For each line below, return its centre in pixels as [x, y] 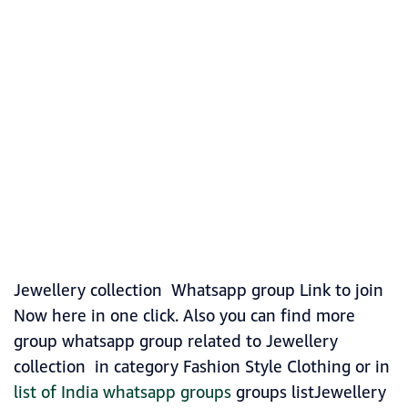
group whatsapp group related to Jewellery [176, 342]
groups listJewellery [309, 393]
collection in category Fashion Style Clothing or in [202, 367]
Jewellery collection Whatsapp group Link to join [199, 291]
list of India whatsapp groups [122, 393]
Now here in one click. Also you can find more [184, 316]
